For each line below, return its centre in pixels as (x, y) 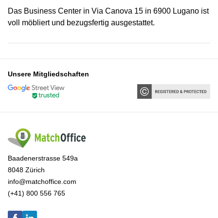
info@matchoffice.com (42, 182)
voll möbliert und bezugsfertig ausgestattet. (81, 22)
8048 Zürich (26, 170)
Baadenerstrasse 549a (43, 158)
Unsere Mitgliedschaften (48, 74)
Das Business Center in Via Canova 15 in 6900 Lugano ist (108, 11)
